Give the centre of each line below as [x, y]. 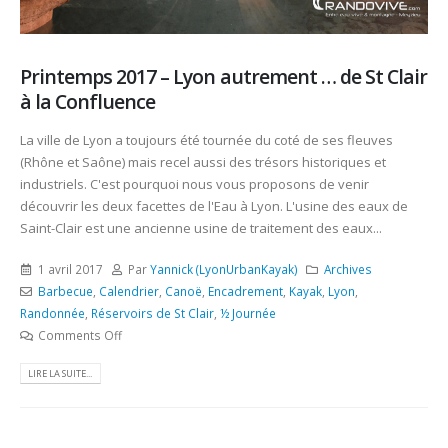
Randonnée [52, 312]
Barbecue [65, 290]
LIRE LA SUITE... [60, 373]
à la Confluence [88, 102]
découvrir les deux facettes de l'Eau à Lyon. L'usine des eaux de [214, 206]
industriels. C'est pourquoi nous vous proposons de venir [194, 184]
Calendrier [128, 290]
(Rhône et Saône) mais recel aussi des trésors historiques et [203, 162]
